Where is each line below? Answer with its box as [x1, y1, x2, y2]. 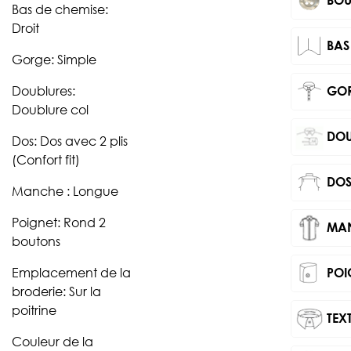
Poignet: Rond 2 [12, 213, 106, 230]
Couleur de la [12, 332, 93, 349]
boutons [12, 232, 60, 249]
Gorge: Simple [12, 50, 96, 67]
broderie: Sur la [12, 282, 101, 299]
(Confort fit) [12, 150, 80, 168]
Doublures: [12, 81, 75, 99]
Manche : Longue [12, 182, 118, 199]
